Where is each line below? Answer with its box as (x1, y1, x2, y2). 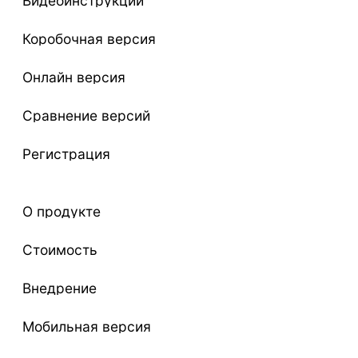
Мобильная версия (22, 317, 151, 335)
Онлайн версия (22, 68, 125, 86)
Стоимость (22, 241, 97, 258)
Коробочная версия (22, 30, 156, 47)
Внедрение (22, 279, 97, 296)
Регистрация (22, 145, 110, 162)
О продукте (22, 202, 101, 220)
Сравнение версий (22, 106, 150, 124)
